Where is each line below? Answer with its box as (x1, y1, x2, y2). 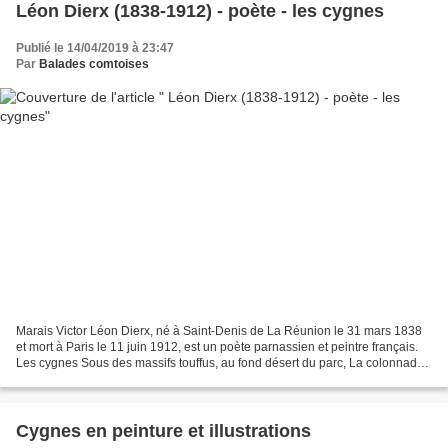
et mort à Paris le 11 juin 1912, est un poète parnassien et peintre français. (16, 340, 418, 355)
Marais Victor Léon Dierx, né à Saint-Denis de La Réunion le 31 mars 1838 (16, 324, 422, 339)
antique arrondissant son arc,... (16, 372, 183, 387)
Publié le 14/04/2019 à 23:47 (16, 40, 174, 55)
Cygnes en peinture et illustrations (16, 421, 311, 442)
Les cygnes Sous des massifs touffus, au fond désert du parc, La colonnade (16, 356, 424, 371)
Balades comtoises (39, 56, 149, 71)
